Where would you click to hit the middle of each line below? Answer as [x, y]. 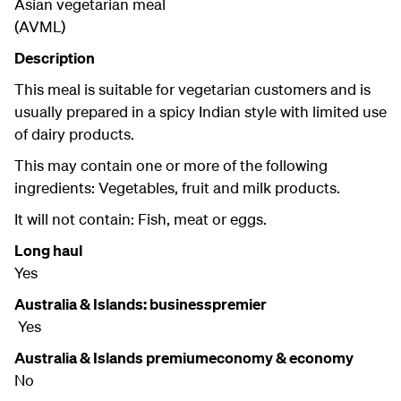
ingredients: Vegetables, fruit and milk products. [177, 188]
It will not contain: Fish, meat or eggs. [141, 219]
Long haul [48, 251]
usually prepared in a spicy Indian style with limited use [200, 112]
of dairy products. [74, 134]
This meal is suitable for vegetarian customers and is [192, 90]
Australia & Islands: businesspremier [142, 304]
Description [55, 58]
